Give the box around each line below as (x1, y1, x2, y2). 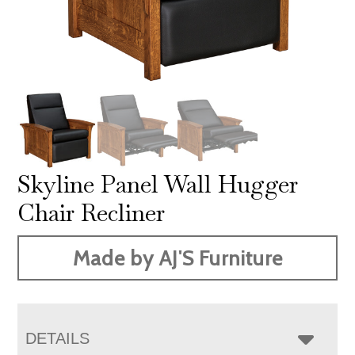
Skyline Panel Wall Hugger (17, 168, 299, 200)
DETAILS (25, 329, 90, 347)
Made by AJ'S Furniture (72, 244, 283, 271)
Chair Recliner (17, 197, 166, 228)
